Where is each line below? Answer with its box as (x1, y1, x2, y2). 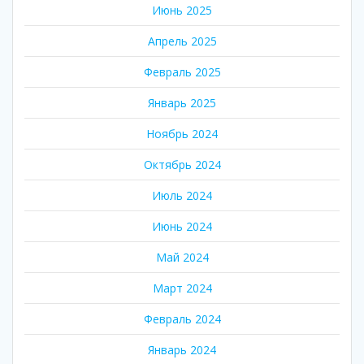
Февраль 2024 (143, 310, 221, 327)
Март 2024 (152, 279, 212, 296)
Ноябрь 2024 (146, 125, 218, 141)
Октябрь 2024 (143, 156, 221, 172)
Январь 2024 (148, 341, 216, 357)
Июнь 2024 (152, 218, 212, 234)
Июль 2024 (152, 187, 212, 203)
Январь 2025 (148, 94, 216, 110)
